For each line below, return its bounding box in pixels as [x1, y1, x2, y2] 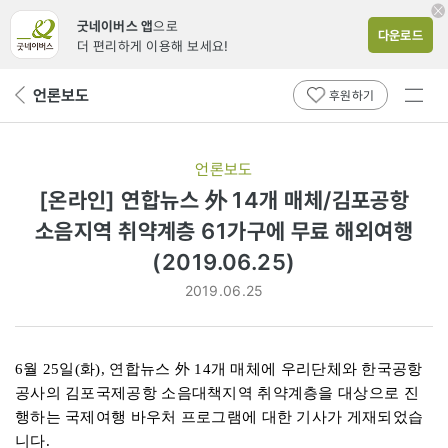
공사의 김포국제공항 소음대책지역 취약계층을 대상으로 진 [15, 384, 419, 401]
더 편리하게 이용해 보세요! [76, 38, 229, 54]
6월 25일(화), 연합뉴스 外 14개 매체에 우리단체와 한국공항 [15, 360, 423, 377]
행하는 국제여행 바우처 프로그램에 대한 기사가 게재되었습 [15, 408, 424, 425]
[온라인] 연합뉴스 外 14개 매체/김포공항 [38, 187, 410, 213]
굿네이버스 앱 [76, 18, 154, 34]
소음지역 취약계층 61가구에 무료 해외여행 [34, 218, 414, 244]
